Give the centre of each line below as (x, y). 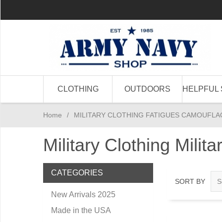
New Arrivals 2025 (83, 194)
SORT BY (190, 181)
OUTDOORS (147, 89)
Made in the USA (81, 210)
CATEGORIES (77, 173)
